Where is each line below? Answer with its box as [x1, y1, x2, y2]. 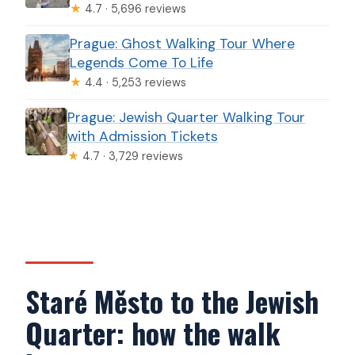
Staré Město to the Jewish [25, 280, 319, 323]
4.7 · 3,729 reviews [79, 148, 184, 163]
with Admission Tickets [67, 127, 219, 145]
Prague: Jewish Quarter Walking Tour [67, 108, 306, 126]
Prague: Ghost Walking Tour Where [69, 34, 295, 52]
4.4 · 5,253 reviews [81, 74, 186, 90]
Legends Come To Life [69, 53, 213, 71]
